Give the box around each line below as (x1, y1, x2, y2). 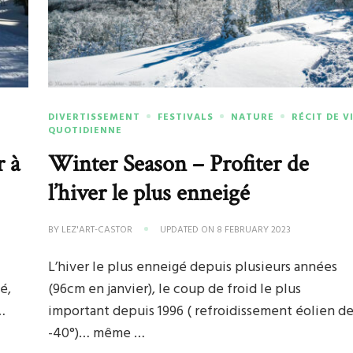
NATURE (231, 109, 275, 125)
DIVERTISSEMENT (48, 109, 141, 125)
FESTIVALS (158, 109, 214, 125)
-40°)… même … (48, 321, 146, 345)
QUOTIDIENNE (48, 122, 123, 139)
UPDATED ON (160, 221, 217, 238)
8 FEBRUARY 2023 (217, 221, 292, 238)
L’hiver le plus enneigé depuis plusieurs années (48, 255, 338, 279)
